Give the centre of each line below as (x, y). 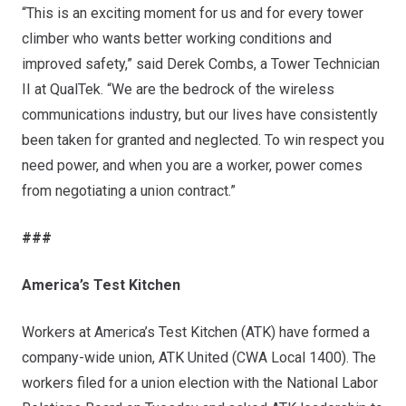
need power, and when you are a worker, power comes (192, 165)
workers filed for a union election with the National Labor (200, 382)
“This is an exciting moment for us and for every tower (193, 13)
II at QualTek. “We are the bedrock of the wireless (178, 89)
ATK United (193, 357)
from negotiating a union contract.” (129, 190)
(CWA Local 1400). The (302, 357)
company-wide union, (90, 357)
